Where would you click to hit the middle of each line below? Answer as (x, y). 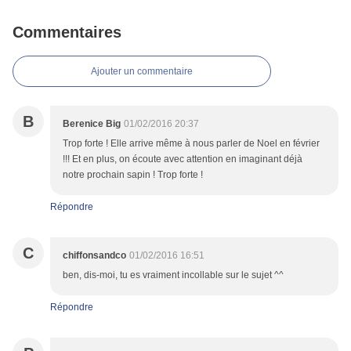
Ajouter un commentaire (142, 72)
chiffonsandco (94, 256)
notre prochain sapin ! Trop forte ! (133, 175)
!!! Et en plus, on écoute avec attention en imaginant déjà (183, 159)
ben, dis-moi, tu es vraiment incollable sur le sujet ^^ (173, 275)
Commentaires (67, 33)
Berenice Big (92, 124)
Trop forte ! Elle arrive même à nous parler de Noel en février (191, 144)
